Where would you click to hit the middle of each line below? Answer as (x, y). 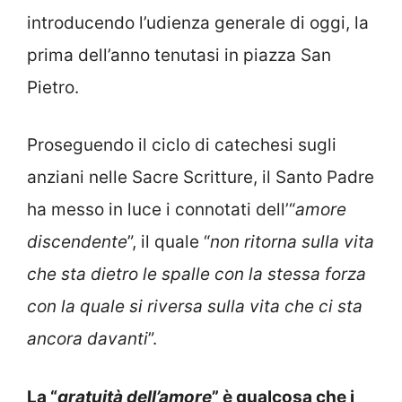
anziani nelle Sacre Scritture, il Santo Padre (201, 178)
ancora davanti (87, 339)
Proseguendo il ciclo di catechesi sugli (182, 145)
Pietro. (53, 87)
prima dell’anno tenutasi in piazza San (179, 55)
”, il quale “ (169, 242)
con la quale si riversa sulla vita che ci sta (195, 307)
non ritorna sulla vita (292, 242)
